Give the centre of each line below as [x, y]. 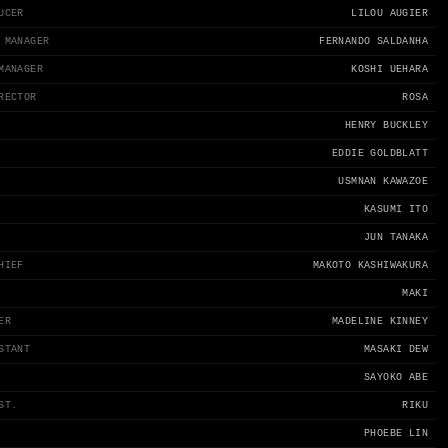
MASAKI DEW [395, 349]
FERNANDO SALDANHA [373, 41]
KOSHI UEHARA [389, 69]
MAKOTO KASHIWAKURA [370, 265]
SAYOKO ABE [395, 377]
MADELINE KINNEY [379, 321]
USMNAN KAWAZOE [383, 181]
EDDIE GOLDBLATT [379, 153]
